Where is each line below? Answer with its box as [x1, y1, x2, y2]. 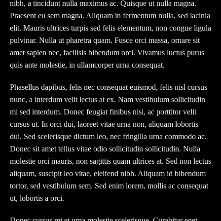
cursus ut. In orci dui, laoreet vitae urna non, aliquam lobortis [10, 120, 198, 129]
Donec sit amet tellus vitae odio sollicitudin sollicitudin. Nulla [10, 145, 200, 153]
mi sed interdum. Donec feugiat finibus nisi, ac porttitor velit [10, 108, 196, 116]
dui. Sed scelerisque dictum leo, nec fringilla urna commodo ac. [10, 132, 207, 141]
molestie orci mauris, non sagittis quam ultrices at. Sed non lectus [10, 157, 211, 166]
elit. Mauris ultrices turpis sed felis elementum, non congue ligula [10, 24, 211, 33]
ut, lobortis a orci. [10, 194, 64, 203]
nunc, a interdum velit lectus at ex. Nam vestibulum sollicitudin [10, 95, 205, 104]
